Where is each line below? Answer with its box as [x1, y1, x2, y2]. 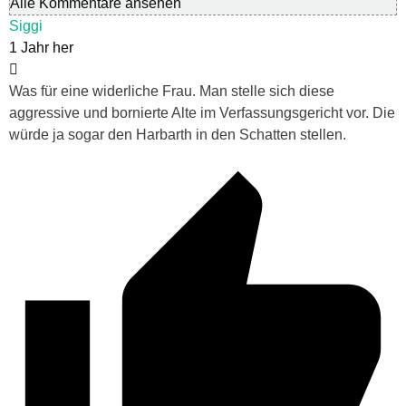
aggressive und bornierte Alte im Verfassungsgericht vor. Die [9, 105, 395, 121]
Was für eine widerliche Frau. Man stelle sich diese [9, 83, 334, 100]
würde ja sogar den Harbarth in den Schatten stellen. [9, 127, 346, 143]
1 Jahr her [9, 40, 73, 56]
